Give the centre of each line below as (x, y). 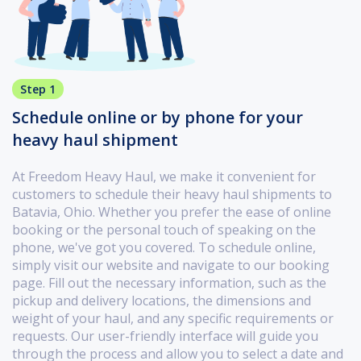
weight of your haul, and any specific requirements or (173, 318)
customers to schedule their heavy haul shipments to (172, 194)
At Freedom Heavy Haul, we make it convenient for (164, 176)
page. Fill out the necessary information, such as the (169, 282)
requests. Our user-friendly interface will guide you (165, 336)
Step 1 (38, 89)
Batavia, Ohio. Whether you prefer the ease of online (172, 212)
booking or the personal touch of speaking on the (164, 229)
